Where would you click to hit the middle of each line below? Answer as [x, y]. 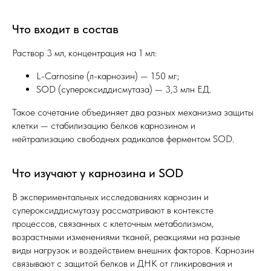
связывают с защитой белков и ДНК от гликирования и [122, 264]
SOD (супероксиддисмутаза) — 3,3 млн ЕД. [124, 90]
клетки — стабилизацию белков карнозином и [104, 126]
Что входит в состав [65, 29]
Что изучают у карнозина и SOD [98, 173]
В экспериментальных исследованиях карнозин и [110, 197]
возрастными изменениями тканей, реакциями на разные [126, 237]
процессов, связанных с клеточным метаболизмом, [113, 224]
